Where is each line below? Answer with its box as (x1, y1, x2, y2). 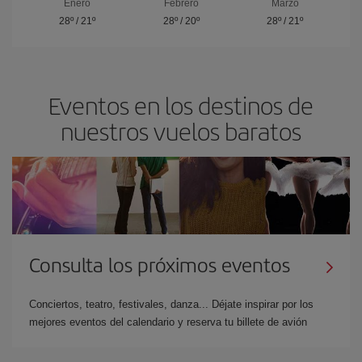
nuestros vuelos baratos (61, 113, 301, 148)
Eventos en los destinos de (48, 87, 314, 122)
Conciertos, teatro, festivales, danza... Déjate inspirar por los (29, 297, 314, 310)
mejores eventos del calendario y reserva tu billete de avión (29, 315, 307, 328)
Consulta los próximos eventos (29, 250, 290, 278)
